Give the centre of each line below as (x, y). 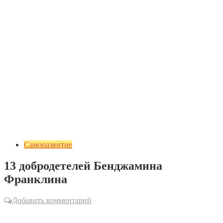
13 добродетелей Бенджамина (83, 166)
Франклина (36, 179)
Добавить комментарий (52, 200)
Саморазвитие (48, 145)
